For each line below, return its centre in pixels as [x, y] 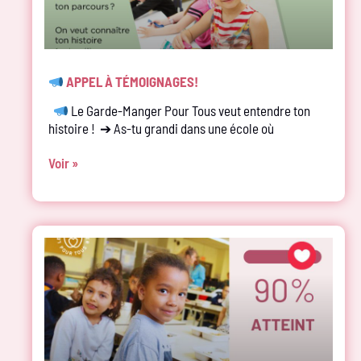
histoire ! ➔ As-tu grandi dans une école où [161, 128]
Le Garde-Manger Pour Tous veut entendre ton [190, 110]
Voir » [63, 162]
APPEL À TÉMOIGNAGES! [131, 81]
